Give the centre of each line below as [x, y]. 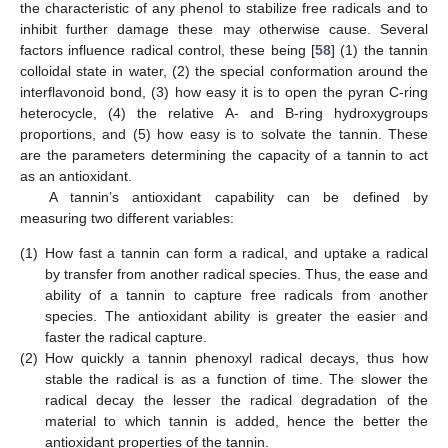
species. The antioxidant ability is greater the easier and [236, 315]
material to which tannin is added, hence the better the [236, 420]
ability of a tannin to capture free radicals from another [236, 294]
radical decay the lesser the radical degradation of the [236, 399]
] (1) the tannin [379, 49]
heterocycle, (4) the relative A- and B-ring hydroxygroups [224, 112]
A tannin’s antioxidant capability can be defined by [238, 196]
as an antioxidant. [76, 175]
